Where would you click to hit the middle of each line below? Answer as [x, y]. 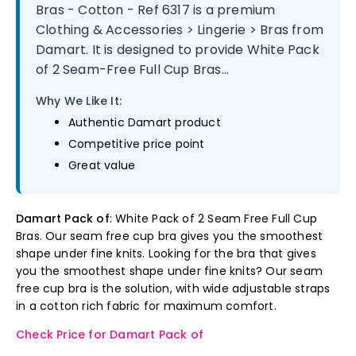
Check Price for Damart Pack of [110, 335]
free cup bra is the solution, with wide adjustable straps [173, 288]
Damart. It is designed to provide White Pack [178, 50]
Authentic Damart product [145, 122]
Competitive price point [137, 144]
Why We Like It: [79, 101]
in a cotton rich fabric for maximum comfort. [146, 306]
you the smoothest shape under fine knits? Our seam [170, 271]
